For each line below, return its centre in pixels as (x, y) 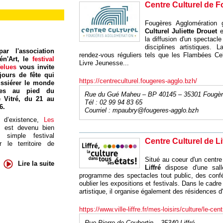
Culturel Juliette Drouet (181, 31)
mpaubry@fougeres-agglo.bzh (155, 110)
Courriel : (98, 110)
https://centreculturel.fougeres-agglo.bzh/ (138, 81)
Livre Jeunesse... (105, 63)
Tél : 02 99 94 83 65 (113, 102)
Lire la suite (36, 164)
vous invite (37, 67)
